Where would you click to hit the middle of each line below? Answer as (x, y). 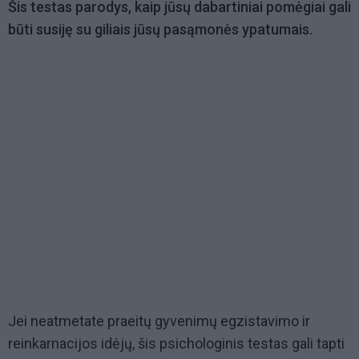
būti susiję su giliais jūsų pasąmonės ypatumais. (160, 30)
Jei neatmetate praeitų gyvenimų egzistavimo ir (159, 321)
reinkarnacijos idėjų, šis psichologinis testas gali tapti (176, 344)
